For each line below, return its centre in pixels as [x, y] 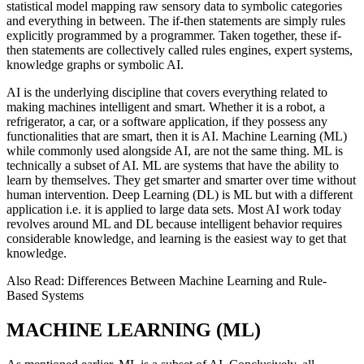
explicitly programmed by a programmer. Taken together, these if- [174, 36]
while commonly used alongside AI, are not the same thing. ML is [175, 151]
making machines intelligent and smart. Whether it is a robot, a [166, 107]
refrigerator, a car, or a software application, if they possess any [167, 122]
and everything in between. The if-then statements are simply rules [176, 21]
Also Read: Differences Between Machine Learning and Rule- [167, 281]
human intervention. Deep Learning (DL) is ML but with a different [180, 195]
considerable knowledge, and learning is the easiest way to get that [176, 239]
